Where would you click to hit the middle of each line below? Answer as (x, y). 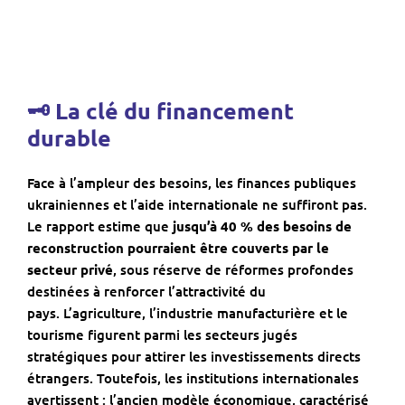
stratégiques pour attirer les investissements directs (194, 357)
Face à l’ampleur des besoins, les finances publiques (192, 183)
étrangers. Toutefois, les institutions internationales (193, 378)
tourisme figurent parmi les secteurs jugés (162, 335)
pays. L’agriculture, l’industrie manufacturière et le (188, 313)
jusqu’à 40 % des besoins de (262, 226)
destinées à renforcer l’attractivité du (146, 292)
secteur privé (70, 270)
